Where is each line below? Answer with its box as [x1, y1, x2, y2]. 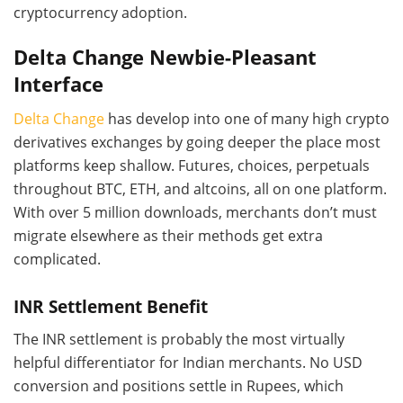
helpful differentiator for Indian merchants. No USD [13, 353, 363, 373]
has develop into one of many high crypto [104, 109, 390, 130]
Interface [13, 70, 103, 97]
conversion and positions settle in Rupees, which [13, 376, 344, 397]
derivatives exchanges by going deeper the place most [13, 132, 381, 153]
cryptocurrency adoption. [13, 2, 187, 22]
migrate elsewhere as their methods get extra [13, 226, 323, 246]
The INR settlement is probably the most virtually [13, 329, 345, 350]
